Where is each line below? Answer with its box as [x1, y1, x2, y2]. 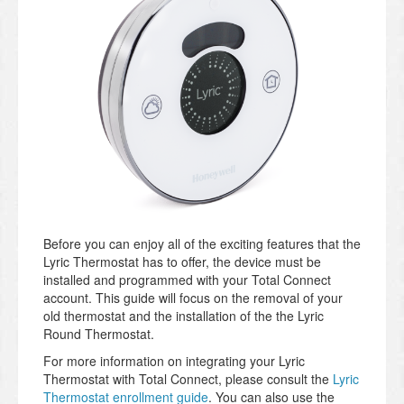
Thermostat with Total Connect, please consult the [43, 370, 333, 389]
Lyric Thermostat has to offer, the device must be [43, 252, 321, 271]
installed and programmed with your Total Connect [43, 271, 331, 289]
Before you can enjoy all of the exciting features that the [43, 234, 361, 253]
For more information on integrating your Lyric [43, 352, 305, 371]
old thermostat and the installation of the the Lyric [43, 307, 324, 326]
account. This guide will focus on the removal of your [43, 289, 343, 308]
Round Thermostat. [43, 325, 154, 344]
